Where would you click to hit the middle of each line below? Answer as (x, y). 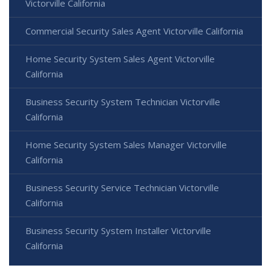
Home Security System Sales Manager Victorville (126, 145)
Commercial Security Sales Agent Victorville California (134, 31)
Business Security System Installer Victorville (118, 231)
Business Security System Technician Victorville (123, 102)
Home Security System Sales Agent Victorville (120, 59)
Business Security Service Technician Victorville (122, 188)
